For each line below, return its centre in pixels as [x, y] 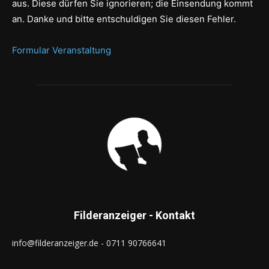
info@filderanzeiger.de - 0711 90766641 [89, 243]
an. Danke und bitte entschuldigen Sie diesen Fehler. [125, 19]
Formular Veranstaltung [62, 50]
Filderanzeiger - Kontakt [134, 215]
